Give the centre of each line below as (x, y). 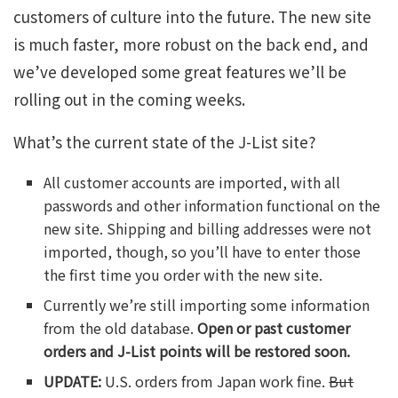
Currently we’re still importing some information (207, 305)
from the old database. (121, 328)
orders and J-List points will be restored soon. (197, 351)
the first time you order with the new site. (183, 275)
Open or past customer (274, 328)
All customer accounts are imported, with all (192, 183)
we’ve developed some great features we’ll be (180, 72)
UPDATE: (73, 382)
